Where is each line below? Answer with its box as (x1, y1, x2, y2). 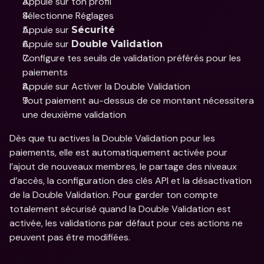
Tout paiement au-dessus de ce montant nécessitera (22, 94, 254, 107)
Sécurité (71, 24, 115, 35)
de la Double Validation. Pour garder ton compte (9, 189, 218, 201)
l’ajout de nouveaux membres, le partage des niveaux (9, 160, 237, 173)
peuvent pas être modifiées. (9, 231, 133, 243)
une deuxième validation (22, 108, 126, 121)
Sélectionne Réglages (22, 9, 114, 22)
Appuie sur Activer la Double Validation (22, 80, 193, 93)
